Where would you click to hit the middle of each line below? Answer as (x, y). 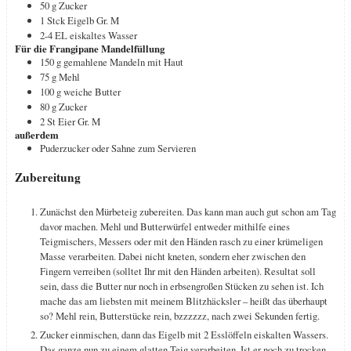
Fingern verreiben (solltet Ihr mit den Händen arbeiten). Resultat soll (178, 271)
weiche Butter (92, 91)
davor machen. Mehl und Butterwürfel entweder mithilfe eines (165, 226)
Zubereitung (48, 177)
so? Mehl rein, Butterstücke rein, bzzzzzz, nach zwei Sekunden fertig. (180, 316)
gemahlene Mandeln (104, 62)
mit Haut (165, 62)
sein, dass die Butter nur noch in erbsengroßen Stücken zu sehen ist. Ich (182, 286)
